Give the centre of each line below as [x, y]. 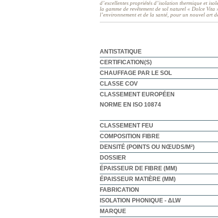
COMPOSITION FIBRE [130, 136]
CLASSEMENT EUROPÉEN [137, 94]
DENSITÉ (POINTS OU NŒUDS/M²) [147, 147]
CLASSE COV [119, 83]
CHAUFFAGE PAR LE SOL [136, 73]
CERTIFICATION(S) [126, 62]
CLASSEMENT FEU [127, 125]
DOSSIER [113, 157]
